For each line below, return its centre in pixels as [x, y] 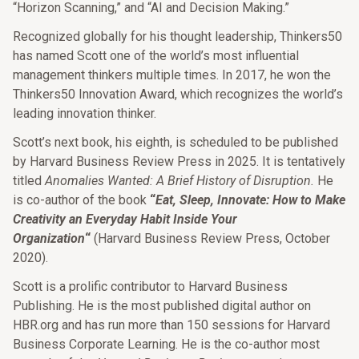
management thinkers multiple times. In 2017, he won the [172, 75]
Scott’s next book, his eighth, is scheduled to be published [175, 142]
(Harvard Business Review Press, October [212, 238]
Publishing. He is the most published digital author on [162, 306]
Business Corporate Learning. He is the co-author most [166, 344]
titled [29, 181]
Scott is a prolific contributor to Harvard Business [150, 286]
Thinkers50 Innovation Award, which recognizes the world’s [178, 94]
